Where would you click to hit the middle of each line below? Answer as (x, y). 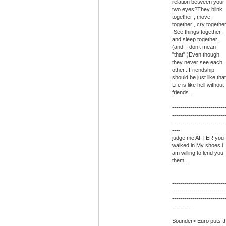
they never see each (197, 62)
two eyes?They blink (197, 9)
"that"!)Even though (196, 55)
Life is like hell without (198, 85)
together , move (191, 17)
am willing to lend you (198, 153)
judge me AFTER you (198, 138)
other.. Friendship (193, 70)
